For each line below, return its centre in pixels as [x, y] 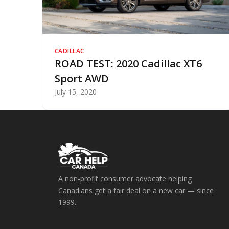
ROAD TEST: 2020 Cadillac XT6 [128, 64]
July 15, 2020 [76, 92]
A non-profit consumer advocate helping [125, 179]
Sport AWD [82, 79]
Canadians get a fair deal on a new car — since [136, 191]
